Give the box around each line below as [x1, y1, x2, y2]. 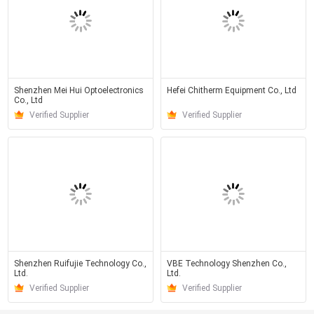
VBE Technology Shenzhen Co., [167, 259, 287, 268]
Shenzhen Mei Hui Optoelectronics [13, 86, 144, 95]
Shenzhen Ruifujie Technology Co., [13, 259, 146, 268]
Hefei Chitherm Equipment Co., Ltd [167, 86, 296, 95]
